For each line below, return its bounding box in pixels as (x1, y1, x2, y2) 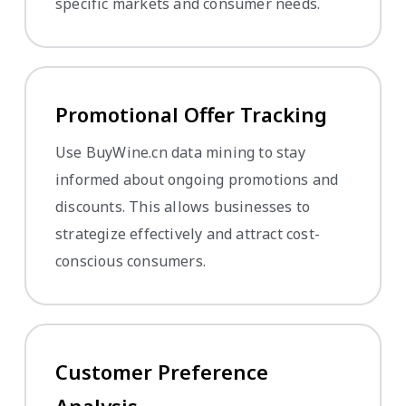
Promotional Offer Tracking (55, 101, 327, 129)
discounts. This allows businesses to (55, 197, 311, 217)
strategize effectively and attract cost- (55, 224, 320, 245)
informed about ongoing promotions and (55, 169, 339, 190)
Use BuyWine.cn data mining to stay (55, 142, 305, 163)
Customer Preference (55, 358, 268, 386)
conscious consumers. (55, 251, 206, 272)
